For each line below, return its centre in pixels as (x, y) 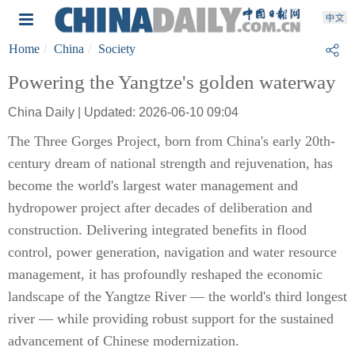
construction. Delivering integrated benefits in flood (157, 230)
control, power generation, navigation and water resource (172, 252)
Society (117, 49)
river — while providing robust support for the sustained (171, 319)
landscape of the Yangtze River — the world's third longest (177, 296)
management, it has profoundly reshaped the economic (165, 274)
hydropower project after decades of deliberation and (160, 208)
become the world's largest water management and (153, 185)
